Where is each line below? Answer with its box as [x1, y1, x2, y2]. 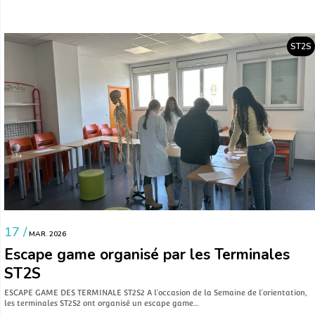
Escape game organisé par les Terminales [4, 244, 290, 264]
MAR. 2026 [27, 229, 66, 239]
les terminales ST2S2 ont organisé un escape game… [4, 298, 198, 307]
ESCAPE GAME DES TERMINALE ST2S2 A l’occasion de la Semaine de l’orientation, [4, 288, 307, 297]
